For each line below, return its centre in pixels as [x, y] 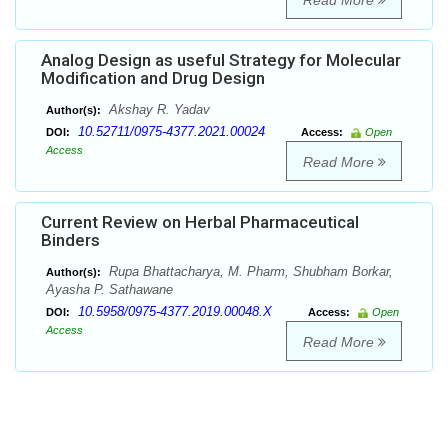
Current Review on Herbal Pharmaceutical [200, 222]
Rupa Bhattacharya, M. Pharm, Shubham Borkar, [249, 272]
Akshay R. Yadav [157, 110]
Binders [70, 240]
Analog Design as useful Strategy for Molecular [221, 60]
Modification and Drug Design [153, 78]
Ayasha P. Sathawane [109, 290]
